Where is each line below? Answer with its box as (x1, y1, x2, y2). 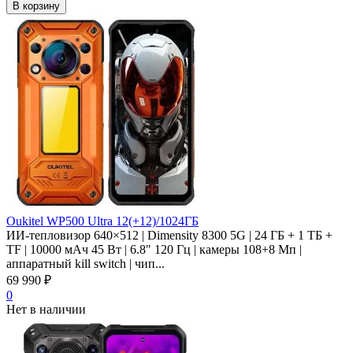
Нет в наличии (6, 302, 86, 316)
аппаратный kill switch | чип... (6, 256, 165, 270)
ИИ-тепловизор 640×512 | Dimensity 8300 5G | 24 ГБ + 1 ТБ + (6, 228, 333, 242)
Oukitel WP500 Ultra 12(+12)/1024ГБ (6, 214, 199, 228)
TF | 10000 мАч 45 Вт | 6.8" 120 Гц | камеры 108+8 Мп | (6, 242, 302, 256)
